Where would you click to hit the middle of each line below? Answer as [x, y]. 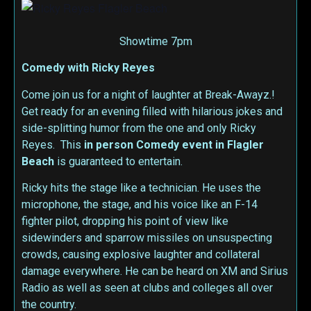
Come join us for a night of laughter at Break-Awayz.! [148, 94]
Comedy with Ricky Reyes [88, 68]
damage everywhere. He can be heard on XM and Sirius [155, 271]
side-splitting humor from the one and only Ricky [139, 128]
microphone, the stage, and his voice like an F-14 [140, 204]
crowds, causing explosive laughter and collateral [141, 254]
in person [109, 144]
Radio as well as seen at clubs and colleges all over [147, 287]
